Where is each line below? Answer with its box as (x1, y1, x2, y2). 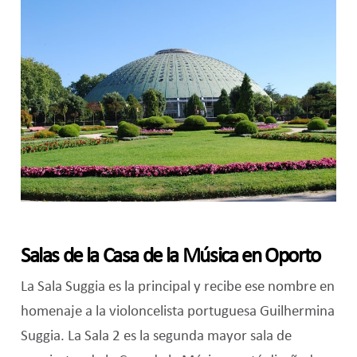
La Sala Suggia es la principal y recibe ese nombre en (20, 278, 335, 295)
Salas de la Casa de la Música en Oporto (20, 245, 320, 268)
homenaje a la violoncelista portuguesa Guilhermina (20, 303, 335, 320)
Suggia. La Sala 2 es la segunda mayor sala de (20, 328, 292, 344)
